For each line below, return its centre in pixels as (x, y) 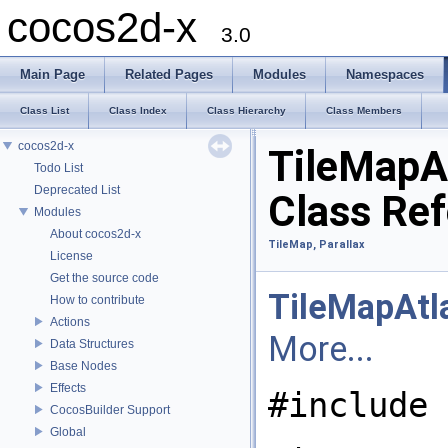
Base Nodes (83, 365)
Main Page (52, 74)
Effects (68, 387)
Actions (70, 321)
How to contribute (97, 299)
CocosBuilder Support (110, 409)
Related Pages (169, 74)
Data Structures (92, 343)
